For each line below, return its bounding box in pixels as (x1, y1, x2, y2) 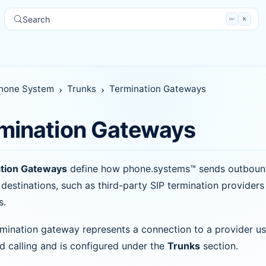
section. (200, 239, 238, 252)
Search (23, 14, 50, 24)
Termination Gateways (109, 83, 207, 94)
